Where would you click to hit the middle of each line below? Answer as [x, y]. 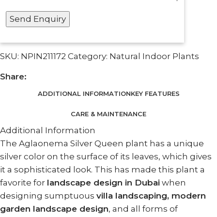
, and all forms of [143, 209]
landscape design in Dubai [103, 183]
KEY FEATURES [155, 93]
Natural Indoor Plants [154, 56]
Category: [88, 56]
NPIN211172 [44, 56]
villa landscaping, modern [151, 196]
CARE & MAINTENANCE [108, 114]
